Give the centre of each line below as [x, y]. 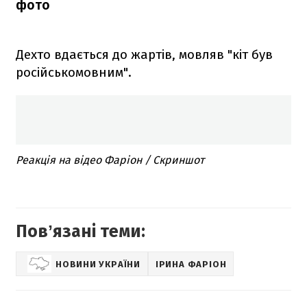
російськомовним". [74, 72]
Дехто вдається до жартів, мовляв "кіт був [144, 54]
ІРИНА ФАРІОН [191, 264]
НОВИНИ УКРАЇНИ [98, 264]
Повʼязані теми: [81, 232]
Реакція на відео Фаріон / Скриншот [110, 160]
